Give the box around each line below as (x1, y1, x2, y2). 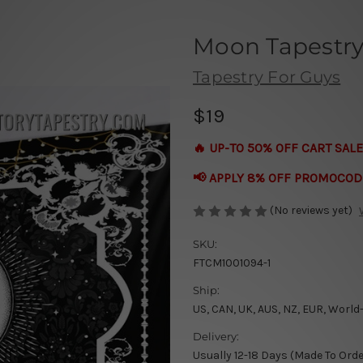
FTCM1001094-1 (193, 256, 271, 271)
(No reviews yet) (270, 203, 352, 217)
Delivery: (193, 330, 239, 344)
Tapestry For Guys (193, 66, 341, 87)
